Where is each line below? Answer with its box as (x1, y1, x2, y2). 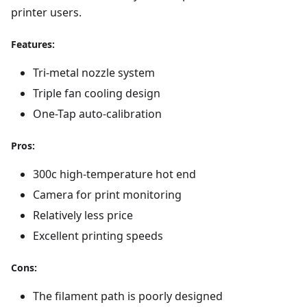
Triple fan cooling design (33, 86, 160, 101)
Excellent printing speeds (33, 228, 163, 244)
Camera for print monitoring (33, 187, 182, 203)
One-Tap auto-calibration (33, 106, 162, 122)
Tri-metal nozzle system (33, 65, 155, 81)
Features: (11, 38, 55, 51)
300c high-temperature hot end (33, 167, 196, 182)
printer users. (11, 5, 82, 21)
